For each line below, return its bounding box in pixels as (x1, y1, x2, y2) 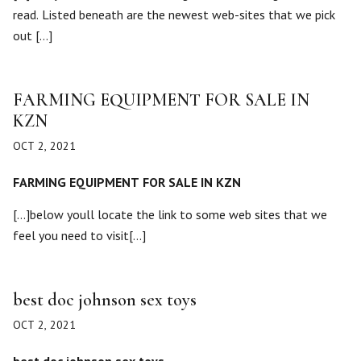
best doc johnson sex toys (13, 289, 197, 310)
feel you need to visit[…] (13, 227, 146, 243)
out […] (13, 27, 52, 44)
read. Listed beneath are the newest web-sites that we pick (13, 6, 335, 23)
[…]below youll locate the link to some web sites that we (13, 206, 327, 222)
